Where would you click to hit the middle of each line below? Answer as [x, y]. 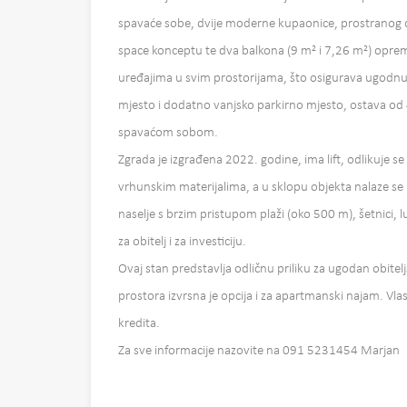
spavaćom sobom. [168, 134]
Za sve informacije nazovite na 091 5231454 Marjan [259, 352]
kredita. [139, 324]
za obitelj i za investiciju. [182, 243]
